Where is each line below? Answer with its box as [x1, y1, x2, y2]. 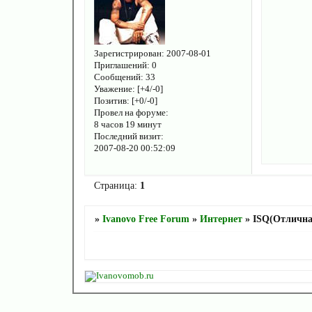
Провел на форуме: [93, 107, 169, 118]
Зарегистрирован [93, 48, 162, 58]
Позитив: [93, 95, 130, 106]
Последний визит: [93, 131, 164, 141]
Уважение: [93, 84, 135, 94]
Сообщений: [93, 72, 143, 82]
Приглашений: [93, 60, 150, 70]
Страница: [93, 180, 140, 192]
